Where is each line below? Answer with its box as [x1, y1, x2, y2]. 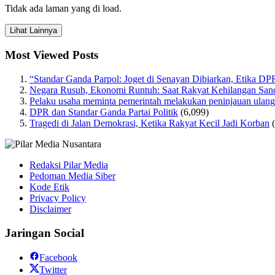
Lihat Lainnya [10, 26, 57, 36]
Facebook [39, 252, 77, 263]
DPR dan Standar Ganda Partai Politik [29, 106, 178, 117]
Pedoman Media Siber [29, 170, 115, 181]
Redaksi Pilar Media [29, 159, 108, 170]
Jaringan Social [5, 226, 84, 239]
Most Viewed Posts [5, 48, 98, 62]
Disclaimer [29, 203, 71, 214]
